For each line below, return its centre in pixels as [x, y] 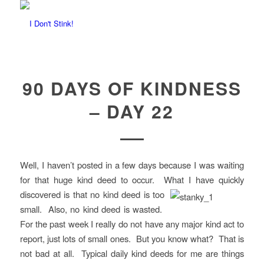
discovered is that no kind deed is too [92, 194]
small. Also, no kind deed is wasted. [92, 209]
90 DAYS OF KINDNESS [132, 88]
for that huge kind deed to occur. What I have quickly [132, 179]
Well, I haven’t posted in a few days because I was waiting [132, 164]
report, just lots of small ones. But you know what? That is [132, 238]
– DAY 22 [132, 111]
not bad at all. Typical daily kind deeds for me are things [132, 253]
